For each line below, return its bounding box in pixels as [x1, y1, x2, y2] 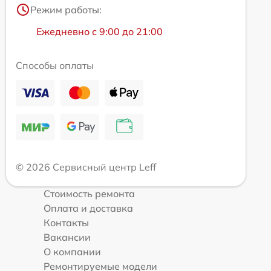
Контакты [44, 216, 89, 229]
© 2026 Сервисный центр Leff [16, 160, 156, 173]
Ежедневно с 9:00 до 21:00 [36, 25, 163, 38]
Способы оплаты [16, 59, 94, 71]
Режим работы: [30, 3, 102, 16]
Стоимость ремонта [44, 187, 135, 200]
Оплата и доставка [44, 201, 133, 214]
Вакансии [44, 230, 91, 243]
